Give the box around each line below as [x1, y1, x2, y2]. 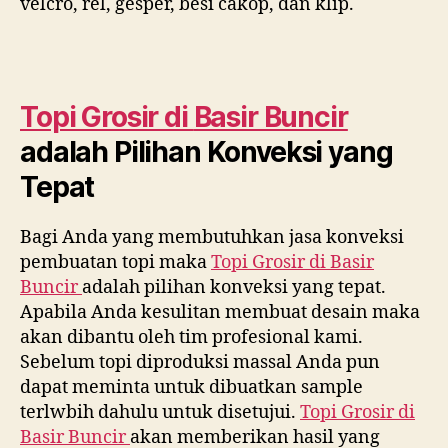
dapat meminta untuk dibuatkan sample [20, 375, 363, 399]
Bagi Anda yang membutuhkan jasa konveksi [20, 225, 404, 249]
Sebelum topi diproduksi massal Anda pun [20, 350, 380, 374]
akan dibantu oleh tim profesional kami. [20, 325, 363, 349]
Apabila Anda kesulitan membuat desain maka [20, 300, 420, 324]
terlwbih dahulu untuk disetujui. [20, 400, 300, 424]
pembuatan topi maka [20, 250, 211, 274]
